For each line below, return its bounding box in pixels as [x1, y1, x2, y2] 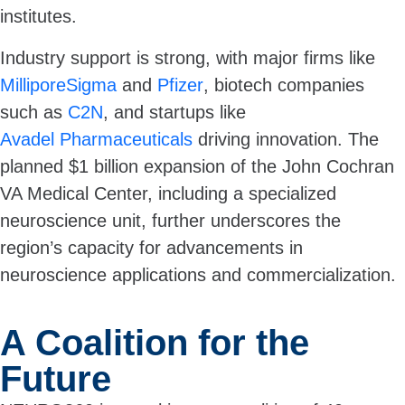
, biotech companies [203, 74, 364, 95]
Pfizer [157, 74, 203, 95]
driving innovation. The [193, 128, 379, 149]
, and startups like [103, 101, 246, 122]
